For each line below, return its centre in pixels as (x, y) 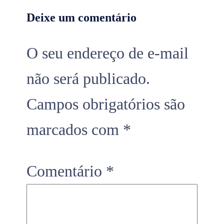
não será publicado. (88, 78)
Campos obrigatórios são (106, 104)
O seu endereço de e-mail (107, 53)
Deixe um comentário (81, 17)
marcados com (75, 129)
